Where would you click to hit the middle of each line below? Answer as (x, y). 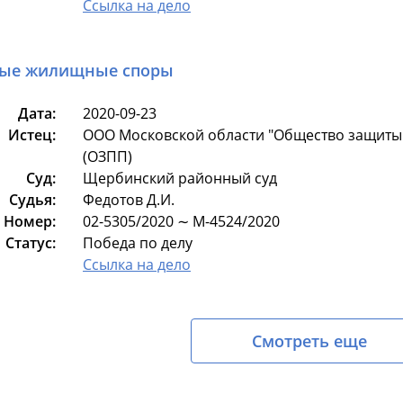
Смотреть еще (309, 341)
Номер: (30, 221)
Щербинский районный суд (180, 178)
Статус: (31, 243)
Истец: (32, 135)
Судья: (32, 200)
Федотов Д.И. (129, 200)
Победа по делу (138, 243)
